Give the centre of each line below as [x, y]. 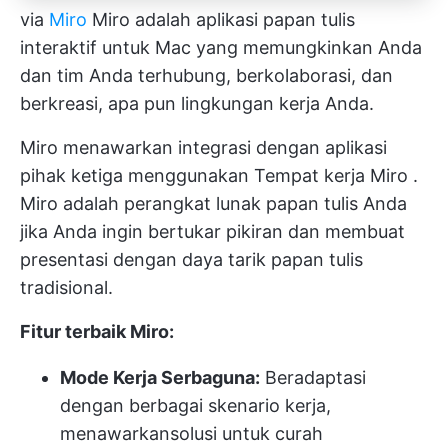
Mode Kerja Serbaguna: [160, 378]
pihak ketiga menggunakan [137, 176]
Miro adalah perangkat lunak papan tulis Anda [213, 204]
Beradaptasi [313, 378]
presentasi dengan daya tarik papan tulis [191, 260]
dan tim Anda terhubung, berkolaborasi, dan [206, 76]
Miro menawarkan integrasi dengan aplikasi [203, 148]
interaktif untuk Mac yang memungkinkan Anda [221, 48]
